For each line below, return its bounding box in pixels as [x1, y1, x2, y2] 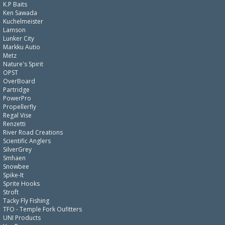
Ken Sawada [3, 9, 37, 17]
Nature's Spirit [3, 60, 43, 68]
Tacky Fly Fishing [3, 196, 49, 205]
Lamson [3, 26, 26, 34]
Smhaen [3, 154, 26, 162]
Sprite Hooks [3, 179, 40, 188]
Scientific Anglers [3, 137, 51, 145]
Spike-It [3, 171, 24, 179]
